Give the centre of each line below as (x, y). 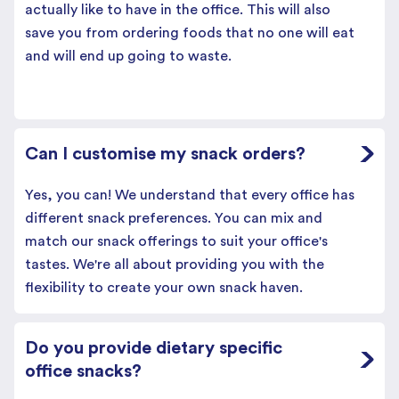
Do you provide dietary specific (154, 348)
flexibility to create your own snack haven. (164, 287)
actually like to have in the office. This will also (178, 9)
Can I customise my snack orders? (165, 154)
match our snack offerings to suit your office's (176, 241)
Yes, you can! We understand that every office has (190, 195)
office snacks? (83, 371)
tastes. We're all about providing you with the (175, 264)
